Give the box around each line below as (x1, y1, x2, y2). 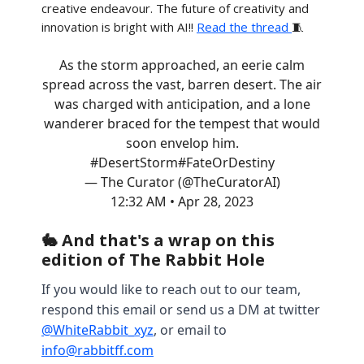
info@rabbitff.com (41, 341, 154, 359)
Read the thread (197, 19, 292, 35)
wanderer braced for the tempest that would (44, 115, 320, 132)
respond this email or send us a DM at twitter (41, 301, 320, 318)
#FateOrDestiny (177, 154, 275, 171)
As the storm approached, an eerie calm (59, 56, 305, 74)
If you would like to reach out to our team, (41, 280, 301, 298)
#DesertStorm (89, 154, 178, 171)
